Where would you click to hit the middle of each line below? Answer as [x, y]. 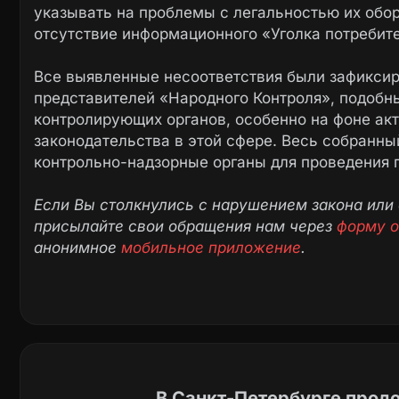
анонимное [77, 248]
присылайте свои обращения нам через [185, 227]
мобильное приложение [211, 248]
